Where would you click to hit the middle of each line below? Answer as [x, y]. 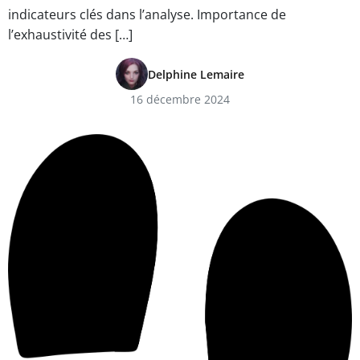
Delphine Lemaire [196, 74]
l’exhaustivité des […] [70, 35]
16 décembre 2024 [180, 99]
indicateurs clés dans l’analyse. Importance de [147, 14]
